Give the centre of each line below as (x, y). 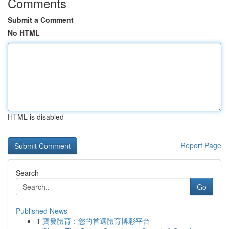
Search (27, 173)
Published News (42, 211)
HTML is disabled (36, 117)
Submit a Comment (41, 20)
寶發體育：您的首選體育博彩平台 (96, 221)
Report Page (201, 145)
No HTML (24, 33)
